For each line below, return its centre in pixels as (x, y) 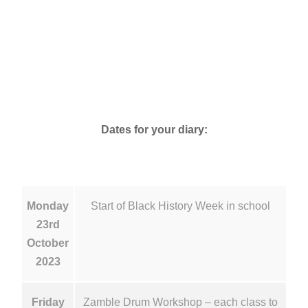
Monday (48, 206)
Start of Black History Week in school (180, 206)
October (48, 243)
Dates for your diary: (154, 129)
